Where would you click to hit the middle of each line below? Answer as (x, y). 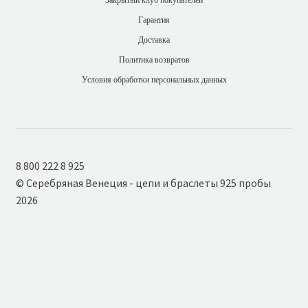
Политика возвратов (154, 59)
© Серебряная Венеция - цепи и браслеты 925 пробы (143, 183)
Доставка (154, 40)
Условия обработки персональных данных (154, 79)
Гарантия (154, 20)
